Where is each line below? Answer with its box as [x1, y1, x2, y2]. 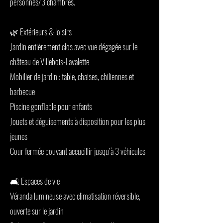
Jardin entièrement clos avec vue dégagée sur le [10, 40, 137, 53]
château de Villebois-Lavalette [10, 55, 89, 68]
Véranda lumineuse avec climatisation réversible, [10, 190, 140, 202]
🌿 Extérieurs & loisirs [10, 25, 72, 38]
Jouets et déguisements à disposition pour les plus [10, 115, 145, 127]
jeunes [10, 130, 27, 142]
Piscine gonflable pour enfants [10, 100, 92, 112]
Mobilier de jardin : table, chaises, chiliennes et [10, 70, 134, 83]
